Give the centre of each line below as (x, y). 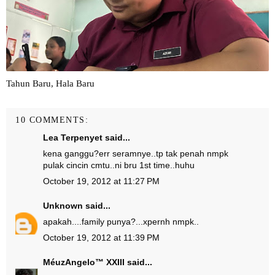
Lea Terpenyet (73, 137)
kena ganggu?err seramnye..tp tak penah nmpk (136, 153)
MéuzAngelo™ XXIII (84, 262)
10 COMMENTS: (52, 120)
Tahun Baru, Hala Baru (50, 83)
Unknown (63, 206)
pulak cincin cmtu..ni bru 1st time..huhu (119, 165)
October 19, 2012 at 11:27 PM (101, 181)
